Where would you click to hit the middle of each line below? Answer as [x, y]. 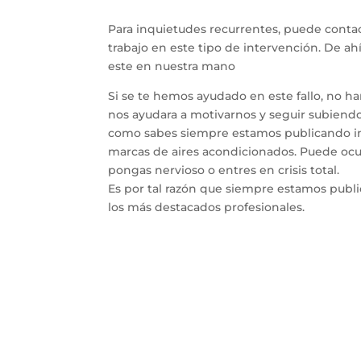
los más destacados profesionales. [207, 207]
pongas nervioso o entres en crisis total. [224, 170]
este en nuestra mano [172, 66]
